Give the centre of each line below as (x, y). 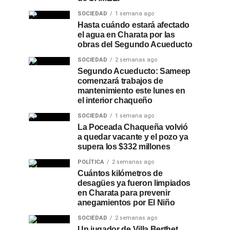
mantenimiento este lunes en (131, 91)
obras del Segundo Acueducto (135, 44)
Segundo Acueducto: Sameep (134, 71)
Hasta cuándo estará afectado (134, 25)
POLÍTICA (91, 162)
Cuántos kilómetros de (120, 173)
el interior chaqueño (115, 100)
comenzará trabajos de (120, 81)
